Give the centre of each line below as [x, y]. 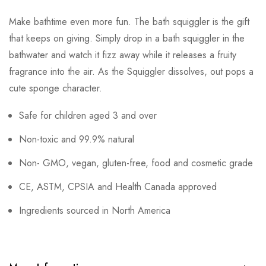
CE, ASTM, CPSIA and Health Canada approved [118, 187]
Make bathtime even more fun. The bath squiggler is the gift [129, 22]
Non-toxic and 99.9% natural [77, 140]
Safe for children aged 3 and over [88, 116]
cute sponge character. [56, 88]
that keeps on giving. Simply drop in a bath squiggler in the [127, 39]
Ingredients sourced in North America [95, 211]
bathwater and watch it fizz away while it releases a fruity [123, 55]
